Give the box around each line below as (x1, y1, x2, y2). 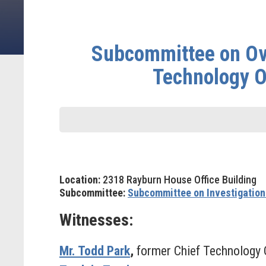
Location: (59, 173, 100, 186)
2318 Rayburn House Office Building (100, 173, 256, 186)
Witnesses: (59, 210, 133, 230)
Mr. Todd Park (59, 243, 130, 258)
